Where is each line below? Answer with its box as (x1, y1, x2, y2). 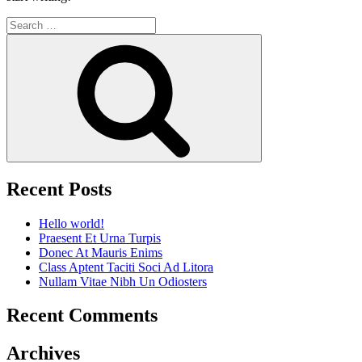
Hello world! (39, 216, 104, 230)
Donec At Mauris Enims (39, 245, 162, 259)
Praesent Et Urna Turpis (39, 230, 161, 245)
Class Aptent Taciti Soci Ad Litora (39, 259, 213, 274)
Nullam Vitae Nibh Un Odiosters (39, 274, 207, 288)
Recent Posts (6, 178, 112, 200)
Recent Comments (6, 305, 158, 326)
